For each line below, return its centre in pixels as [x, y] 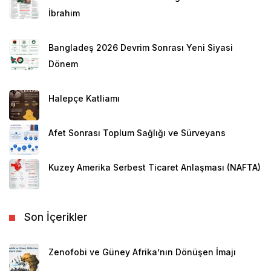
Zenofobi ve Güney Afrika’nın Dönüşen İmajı [142, 252]
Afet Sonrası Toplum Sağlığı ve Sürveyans [137, 133]
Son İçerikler [56, 217]
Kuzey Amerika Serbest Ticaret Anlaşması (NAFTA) [155, 168]
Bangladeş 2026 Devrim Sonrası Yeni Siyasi [141, 48]
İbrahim [64, 13]
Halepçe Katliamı [84, 99]
